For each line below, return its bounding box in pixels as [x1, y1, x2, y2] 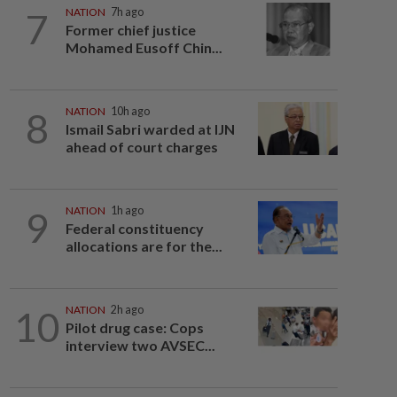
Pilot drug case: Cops [65, 319, 204, 336]
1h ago [110, 204, 144, 217]
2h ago [110, 303, 144, 316]
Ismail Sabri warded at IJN [65, 121, 235, 137]
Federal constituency [65, 220, 204, 237]
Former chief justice [65, 21, 196, 38]
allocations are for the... [65, 237, 222, 254]
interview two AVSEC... [65, 337, 215, 354]
